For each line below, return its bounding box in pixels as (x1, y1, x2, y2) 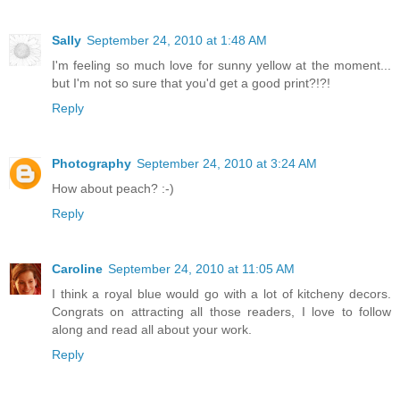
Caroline (52, 262, 103, 277)
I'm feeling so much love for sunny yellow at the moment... (52, 58, 391, 73)
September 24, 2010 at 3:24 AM (137, 156, 317, 171)
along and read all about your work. (52, 322, 252, 337)
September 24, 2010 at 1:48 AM (87, 33, 267, 48)
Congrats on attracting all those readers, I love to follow (52, 304, 391, 320)
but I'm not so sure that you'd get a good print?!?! (52, 76, 330, 91)
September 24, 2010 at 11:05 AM (108, 262, 295, 277)
